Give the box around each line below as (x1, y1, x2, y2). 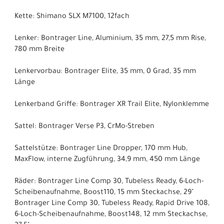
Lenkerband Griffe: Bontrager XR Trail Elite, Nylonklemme (14, 100, 209, 109)
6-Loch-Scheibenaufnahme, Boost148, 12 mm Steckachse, (14, 210, 207, 219)
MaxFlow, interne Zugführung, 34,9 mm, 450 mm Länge (14, 155, 200, 164)
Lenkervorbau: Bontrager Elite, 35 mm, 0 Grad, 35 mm (14, 67, 196, 76)
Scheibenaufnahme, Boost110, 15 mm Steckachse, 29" (14, 188, 193, 197)
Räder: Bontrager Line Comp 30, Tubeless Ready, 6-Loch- (14, 177, 203, 186)
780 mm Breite (14, 45, 64, 54)
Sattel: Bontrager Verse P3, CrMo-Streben (14, 122, 154, 131)
